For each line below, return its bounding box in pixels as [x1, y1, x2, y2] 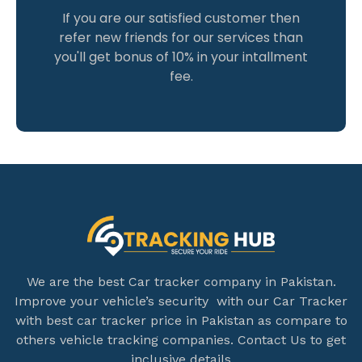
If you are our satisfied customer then [62, 8, 300, 27]
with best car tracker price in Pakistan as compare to [15, 312, 347, 328]
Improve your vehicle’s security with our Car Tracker [15, 293, 347, 309]
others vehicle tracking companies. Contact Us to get [16, 331, 346, 347]
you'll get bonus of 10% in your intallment [54, 47, 308, 66]
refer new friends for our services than [59, 27, 303, 47]
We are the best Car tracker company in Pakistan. [26, 273, 336, 289]
